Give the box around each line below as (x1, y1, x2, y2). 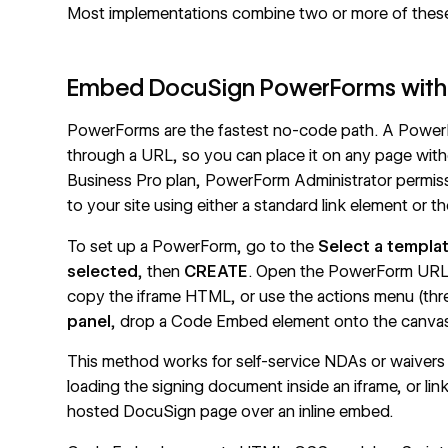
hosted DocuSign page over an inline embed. (67, 402, 394, 422)
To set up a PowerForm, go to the (67, 236, 319, 256)
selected (67, 261, 139, 281)
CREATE (184, 261, 249, 281)
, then (138, 261, 185, 281)
